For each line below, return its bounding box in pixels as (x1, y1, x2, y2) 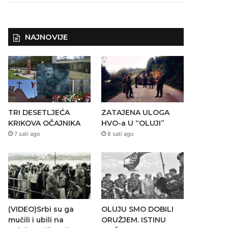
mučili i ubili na (8, 215, 64, 224)
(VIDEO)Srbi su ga (8, 204, 74, 214)
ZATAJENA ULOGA (101, 108, 169, 118)
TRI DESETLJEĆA (8, 108, 70, 118)
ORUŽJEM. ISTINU (101, 215, 166, 224)
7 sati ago (14, 130, 41, 138)
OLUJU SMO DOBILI (101, 204, 174, 214)
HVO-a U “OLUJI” (101, 119, 164, 128)
